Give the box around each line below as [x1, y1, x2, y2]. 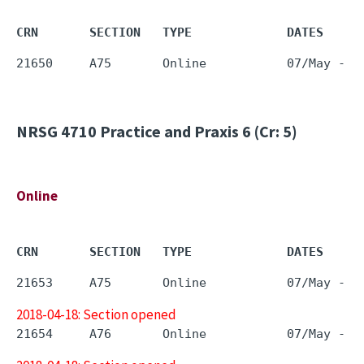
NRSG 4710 [16, 121, 97, 141]
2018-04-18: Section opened [16, 305, 176, 323]
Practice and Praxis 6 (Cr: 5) [97, 121, 297, 141]
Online [16, 187, 58, 205]
